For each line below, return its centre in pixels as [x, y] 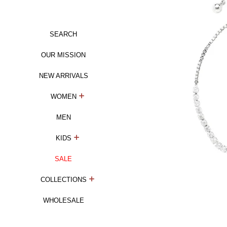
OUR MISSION [63, 55]
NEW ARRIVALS [63, 76]
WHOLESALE [63, 200]
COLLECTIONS [63, 180]
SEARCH [63, 34]
